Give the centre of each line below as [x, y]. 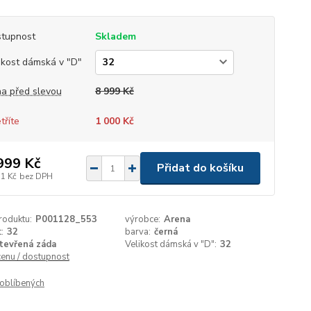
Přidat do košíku [200, 168]
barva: [138, 232]
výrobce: [143, 219]
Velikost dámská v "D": [171, 244]
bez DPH [36, 176]
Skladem [115, 36]
